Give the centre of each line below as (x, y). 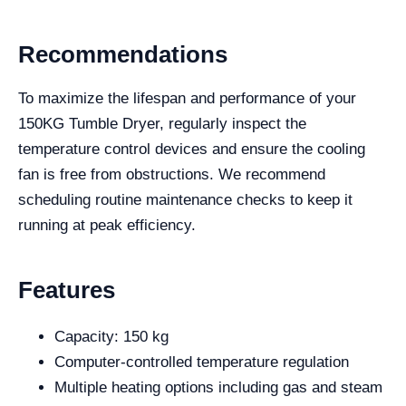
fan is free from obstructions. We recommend (172, 174)
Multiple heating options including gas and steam (218, 387)
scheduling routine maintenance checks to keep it (185, 200)
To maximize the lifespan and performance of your (187, 98)
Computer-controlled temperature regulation (202, 362)
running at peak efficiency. (107, 225)
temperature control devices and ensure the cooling (192, 149)
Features (67, 290)
